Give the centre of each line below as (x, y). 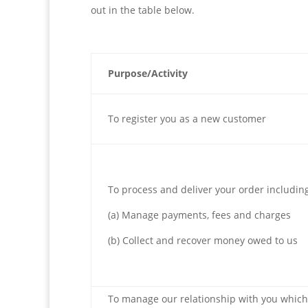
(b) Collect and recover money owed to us (203, 240)
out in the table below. (143, 10)
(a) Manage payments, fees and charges (199, 215)
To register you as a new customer (187, 119)
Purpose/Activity (148, 73)
